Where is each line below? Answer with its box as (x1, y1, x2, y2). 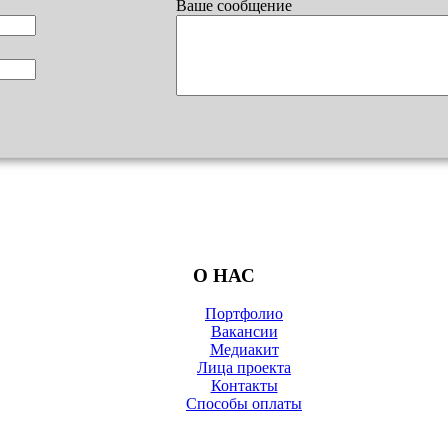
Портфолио (205, 305, 283, 323)
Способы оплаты (186, 395, 302, 413)
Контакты (210, 377, 278, 395)
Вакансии (210, 323, 278, 341)
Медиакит (209, 341, 279, 359)
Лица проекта (197, 359, 291, 377)
